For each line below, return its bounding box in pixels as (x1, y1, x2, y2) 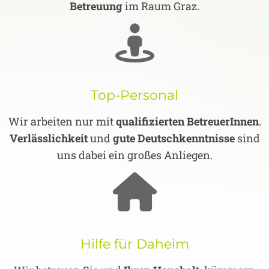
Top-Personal (91, 87, 178, 104)
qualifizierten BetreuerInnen (115, 114, 259, 129)
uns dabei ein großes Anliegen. (56, 148, 213, 163)
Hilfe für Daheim (80, 236, 189, 253)
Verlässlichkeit (9, 131, 88, 146)
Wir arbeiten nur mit (8, 114, 116, 129)
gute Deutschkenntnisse (112, 131, 235, 146)
